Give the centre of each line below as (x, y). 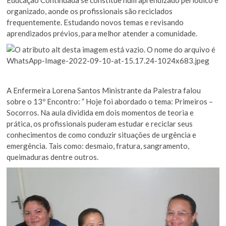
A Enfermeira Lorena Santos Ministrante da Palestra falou (104, 90)
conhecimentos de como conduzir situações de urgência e (102, 134)
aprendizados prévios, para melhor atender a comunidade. (102, 33)
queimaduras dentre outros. (53, 157)
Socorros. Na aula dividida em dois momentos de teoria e (100, 112)
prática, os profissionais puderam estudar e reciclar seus (100, 123)
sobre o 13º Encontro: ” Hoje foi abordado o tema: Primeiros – (110, 101)
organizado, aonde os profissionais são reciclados (90, 11)
